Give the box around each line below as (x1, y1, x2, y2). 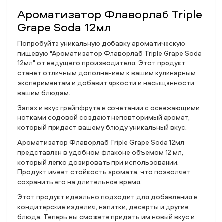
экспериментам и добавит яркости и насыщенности (17, 78, 194, 87)
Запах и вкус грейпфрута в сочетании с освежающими (17, 103, 200, 112)
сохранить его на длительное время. (17, 177, 142, 186)
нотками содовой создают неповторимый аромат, (17, 112, 190, 122)
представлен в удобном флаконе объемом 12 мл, (17, 147, 183, 157)
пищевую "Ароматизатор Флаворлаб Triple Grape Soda (17, 48, 202, 57)
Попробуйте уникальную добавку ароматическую (17, 38, 185, 48)
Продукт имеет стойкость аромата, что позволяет (17, 167, 191, 176)
